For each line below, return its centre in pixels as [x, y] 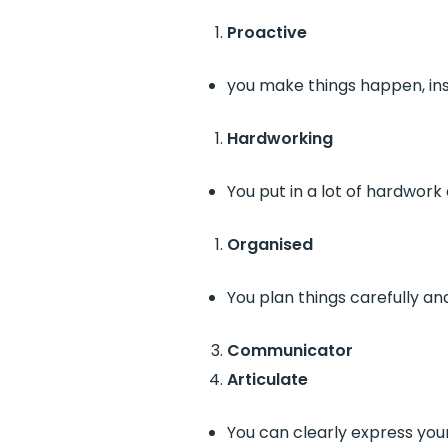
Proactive [266, 32]
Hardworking [279, 138]
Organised [269, 244]
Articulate [267, 379]
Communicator [289, 350]
